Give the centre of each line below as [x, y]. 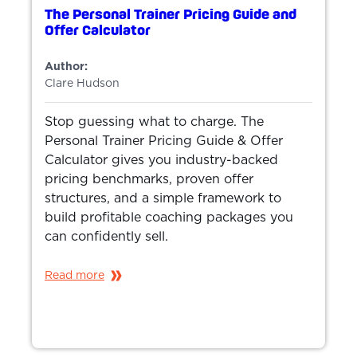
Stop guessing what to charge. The [154, 122]
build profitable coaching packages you [169, 217]
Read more [75, 275]
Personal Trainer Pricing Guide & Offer [164, 141]
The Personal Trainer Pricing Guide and [171, 14]
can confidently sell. [106, 236]
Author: [66, 67]
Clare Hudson [82, 83]
